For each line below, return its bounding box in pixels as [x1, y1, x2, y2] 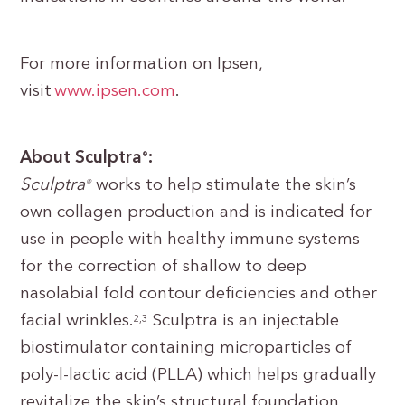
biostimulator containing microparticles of [20, 340, 353, 357]
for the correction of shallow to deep [20, 259, 307, 276]
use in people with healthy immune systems [20, 231, 361, 249]
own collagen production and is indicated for [20, 204, 372, 221]
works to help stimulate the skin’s [91, 177, 357, 194]
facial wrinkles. [20, 313, 135, 330]
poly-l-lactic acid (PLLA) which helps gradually [20, 367, 377, 384]
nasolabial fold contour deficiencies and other [20, 286, 378, 303]
